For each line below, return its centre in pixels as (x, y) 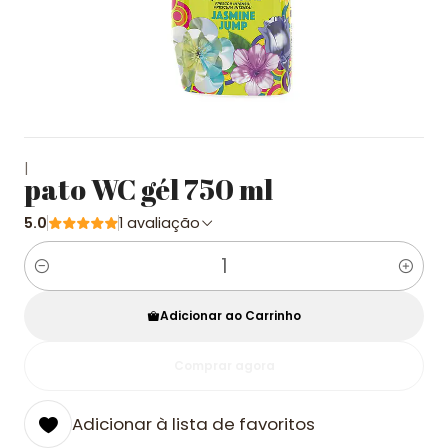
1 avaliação (163, 223)
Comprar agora (224, 365)
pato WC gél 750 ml (148, 189)
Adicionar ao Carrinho (230, 315)
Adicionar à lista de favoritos (193, 424)
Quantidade (68, 277)
